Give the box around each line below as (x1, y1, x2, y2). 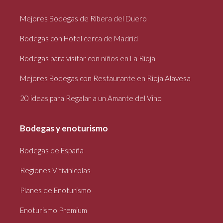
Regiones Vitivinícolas (20, 166, 91, 175)
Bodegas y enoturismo (20, 123, 108, 134)
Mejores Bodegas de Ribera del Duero (20, 14, 147, 23)
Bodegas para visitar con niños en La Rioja (20, 54, 155, 63)
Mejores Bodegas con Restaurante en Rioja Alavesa (20, 74, 191, 83)
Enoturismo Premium (20, 206, 87, 215)
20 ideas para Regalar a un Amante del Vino (20, 94, 162, 103)
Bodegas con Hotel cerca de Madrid (20, 34, 138, 43)
